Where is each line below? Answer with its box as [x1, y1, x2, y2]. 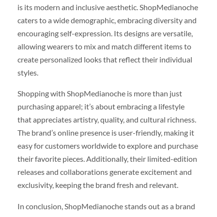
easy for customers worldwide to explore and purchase [17, 141, 198, 151]
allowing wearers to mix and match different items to [17, 42, 191, 51]
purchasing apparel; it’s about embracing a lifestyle [17, 102, 185, 111]
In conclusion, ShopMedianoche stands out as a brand [17, 201, 195, 211]
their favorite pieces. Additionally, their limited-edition [17, 154, 197, 164]
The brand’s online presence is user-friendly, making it [17, 128, 194, 138]
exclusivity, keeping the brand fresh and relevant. [17, 180, 178, 190]
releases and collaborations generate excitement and [17, 167, 192, 177]
